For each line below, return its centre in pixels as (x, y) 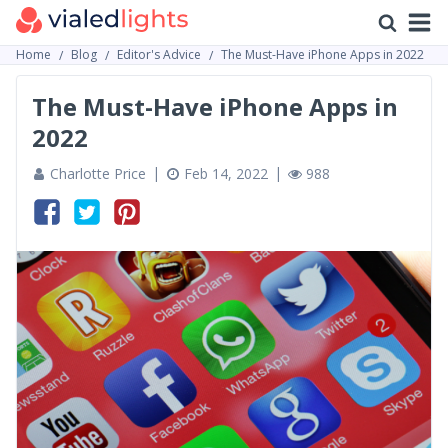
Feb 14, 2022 (226, 173)
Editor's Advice (159, 54)
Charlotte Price (98, 173)
